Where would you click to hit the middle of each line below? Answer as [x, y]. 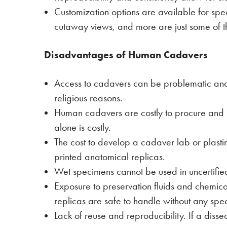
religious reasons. [88, 98]
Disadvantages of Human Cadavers [126, 55]
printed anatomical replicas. [110, 157]
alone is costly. [83, 127]
